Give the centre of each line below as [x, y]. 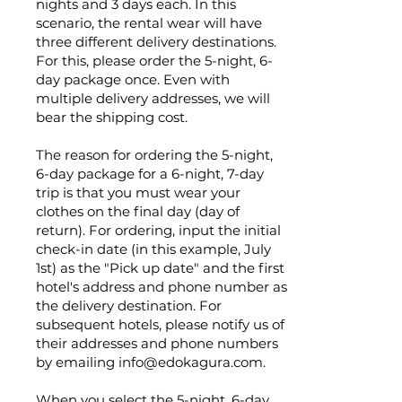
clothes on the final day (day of [138, 211]
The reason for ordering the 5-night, [154, 155]
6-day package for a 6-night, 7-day [150, 174]
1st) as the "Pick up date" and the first [160, 268]
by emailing [77, 362]
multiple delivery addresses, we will [153, 98]
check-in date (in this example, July [153, 249]
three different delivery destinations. [156, 42]
